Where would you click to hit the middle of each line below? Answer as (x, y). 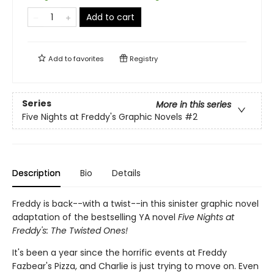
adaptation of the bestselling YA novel (95, 217)
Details (126, 173)
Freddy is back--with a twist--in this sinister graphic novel (135, 204)
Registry (143, 59)
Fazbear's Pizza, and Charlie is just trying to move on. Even (135, 266)
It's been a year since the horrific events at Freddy (120, 253)
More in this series (194, 105)
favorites (89, 59)
